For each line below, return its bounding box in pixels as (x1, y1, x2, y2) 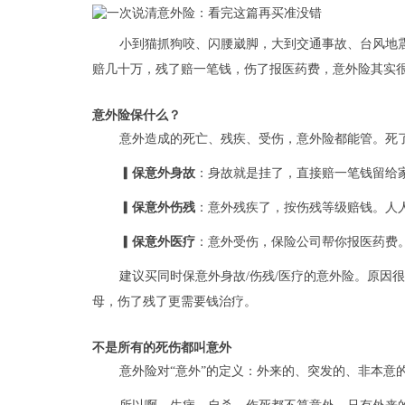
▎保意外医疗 (119, 234, 195, 249)
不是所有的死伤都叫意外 (92, 340, 231, 354)
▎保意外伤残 (119, 200, 195, 214)
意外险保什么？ (92, 108, 181, 122)
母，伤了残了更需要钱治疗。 (92, 294, 257, 308)
